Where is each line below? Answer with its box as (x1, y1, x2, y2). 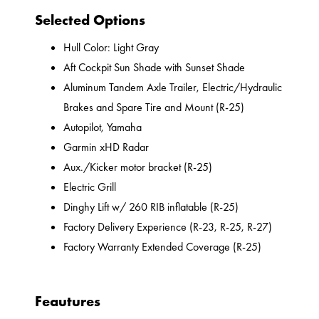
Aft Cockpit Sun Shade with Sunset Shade (63, 60, 246, 75)
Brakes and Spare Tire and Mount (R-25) (63, 100, 245, 115)
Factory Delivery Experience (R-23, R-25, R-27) (63, 219, 273, 235)
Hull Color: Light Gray (63, 40, 159, 56)
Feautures (35, 292, 101, 311)
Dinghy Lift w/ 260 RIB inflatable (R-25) (63, 199, 239, 215)
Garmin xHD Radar (63, 140, 150, 155)
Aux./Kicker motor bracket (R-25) (63, 159, 213, 175)
